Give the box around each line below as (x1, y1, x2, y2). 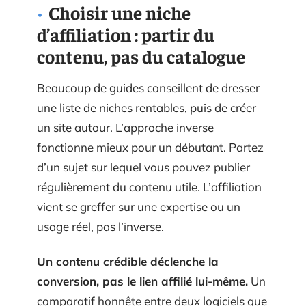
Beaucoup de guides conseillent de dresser (37, 80, 260, 95)
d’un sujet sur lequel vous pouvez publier (37, 159, 250, 174)
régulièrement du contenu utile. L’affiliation (37, 179, 262, 194)
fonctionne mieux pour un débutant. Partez (37, 139, 264, 154)
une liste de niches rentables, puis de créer (37, 100, 256, 115)
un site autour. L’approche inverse (37, 120, 214, 135)
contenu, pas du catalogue (37, 44, 245, 68)
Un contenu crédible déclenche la (37, 254, 219, 269)
